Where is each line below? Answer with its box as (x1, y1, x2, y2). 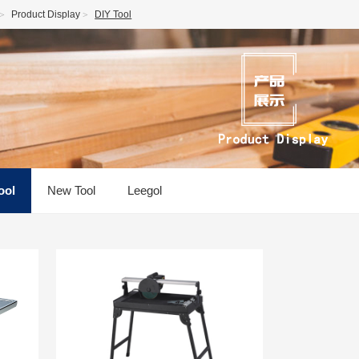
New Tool (47, 184, 95, 198)
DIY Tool (95, 9, 132, 20)
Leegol (127, 184, 162, 198)
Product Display (11, 9, 81, 20)
